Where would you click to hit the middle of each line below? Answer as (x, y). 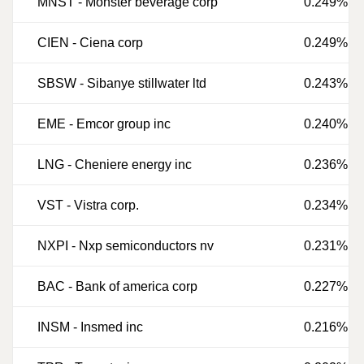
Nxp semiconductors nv (146, 246)
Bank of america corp (136, 286)
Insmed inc (112, 327)
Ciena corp (111, 43)
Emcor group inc (123, 124)
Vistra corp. (106, 205)
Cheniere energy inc (133, 165)
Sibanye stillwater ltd (147, 83)
